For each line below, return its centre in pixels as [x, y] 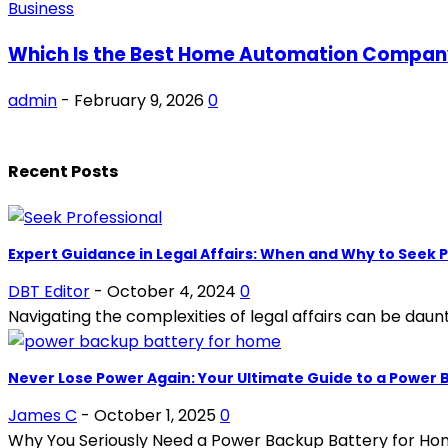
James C [42, 416]
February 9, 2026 [139, 100]
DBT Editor [49, 292]
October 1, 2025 [155, 416]
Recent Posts [63, 172]
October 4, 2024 [171, 292]
